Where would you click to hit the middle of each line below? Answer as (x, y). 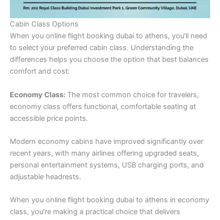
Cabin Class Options (44, 24)
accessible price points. (49, 118)
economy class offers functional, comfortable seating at (103, 106)
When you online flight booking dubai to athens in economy (110, 200)
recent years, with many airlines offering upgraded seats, (104, 153)
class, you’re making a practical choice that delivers (95, 212)
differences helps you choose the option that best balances (109, 60)
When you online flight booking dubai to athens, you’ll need (109, 36)
